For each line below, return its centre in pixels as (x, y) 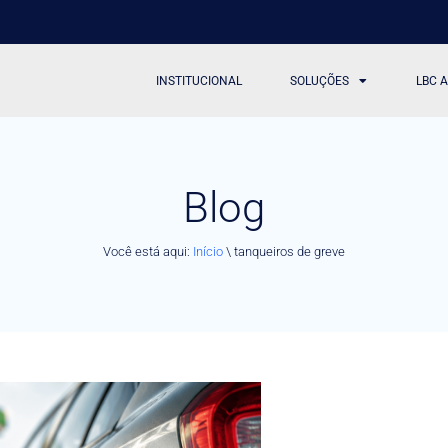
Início (208, 251)
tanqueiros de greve (289, 251)
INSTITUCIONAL (199, 80)
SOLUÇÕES (320, 80)
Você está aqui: (148, 251)
